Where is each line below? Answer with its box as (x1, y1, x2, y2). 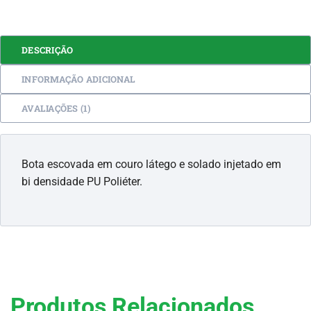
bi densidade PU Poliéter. (22, 175, 142, 189)
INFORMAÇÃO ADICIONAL (22, 74, 136, 85)
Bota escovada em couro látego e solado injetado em (22, 158, 281, 171)
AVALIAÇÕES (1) (22, 103, 91, 115)
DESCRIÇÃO (22, 44, 74, 56)
